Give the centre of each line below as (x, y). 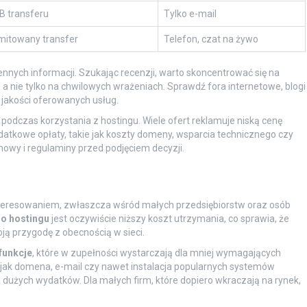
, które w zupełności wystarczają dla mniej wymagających (156, 253)
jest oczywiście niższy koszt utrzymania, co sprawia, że (169, 219)
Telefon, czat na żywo (211, 39)
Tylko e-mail (190, 14)
